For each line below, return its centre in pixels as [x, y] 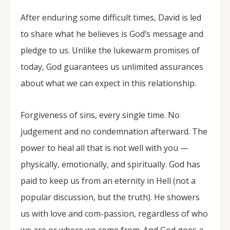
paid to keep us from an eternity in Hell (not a [108, 181]
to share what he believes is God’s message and [112, 34]
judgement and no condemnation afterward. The [114, 131]
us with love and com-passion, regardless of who [114, 214]
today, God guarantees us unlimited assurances [112, 67]
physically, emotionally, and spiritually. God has [110, 164]
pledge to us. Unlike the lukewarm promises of [110, 50]
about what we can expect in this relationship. [108, 83]
